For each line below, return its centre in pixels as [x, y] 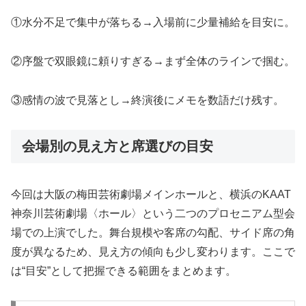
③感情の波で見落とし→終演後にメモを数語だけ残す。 [148, 100]
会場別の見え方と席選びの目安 [117, 146]
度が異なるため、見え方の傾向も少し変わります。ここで [153, 252]
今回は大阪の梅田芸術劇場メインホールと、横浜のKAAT [151, 195]
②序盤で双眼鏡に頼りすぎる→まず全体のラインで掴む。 [153, 61]
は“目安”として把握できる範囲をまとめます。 [124, 271]
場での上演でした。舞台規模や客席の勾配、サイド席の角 [153, 233]
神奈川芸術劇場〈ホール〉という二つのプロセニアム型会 [153, 214]
